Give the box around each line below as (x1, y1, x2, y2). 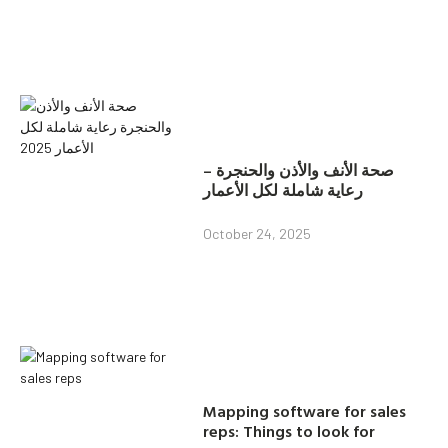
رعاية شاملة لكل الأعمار (203, 177, 364, 202)
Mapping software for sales (203, 398, 407, 423)
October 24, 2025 (203, 224, 312, 242)
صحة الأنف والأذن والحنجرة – (203, 157, 395, 182)
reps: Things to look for (203, 418, 376, 443)
